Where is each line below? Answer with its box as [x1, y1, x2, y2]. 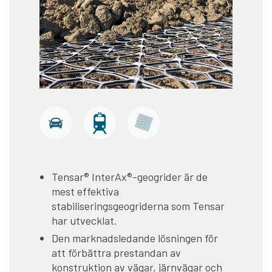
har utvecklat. [52, 213, 117, 227]
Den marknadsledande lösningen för [52, 231, 218, 245]
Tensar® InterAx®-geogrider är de [52, 169, 208, 183]
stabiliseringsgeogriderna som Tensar [52, 199, 225, 212]
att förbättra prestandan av [52, 245, 181, 259]
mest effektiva [52, 184, 119, 198]
